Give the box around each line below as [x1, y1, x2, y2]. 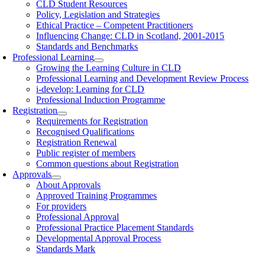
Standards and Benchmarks [36, 41, 138, 51]
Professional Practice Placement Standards [36, 222, 194, 232]
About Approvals [36, 180, 101, 190]
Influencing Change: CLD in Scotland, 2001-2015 [36, 31, 225, 41]
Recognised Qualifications [36, 127, 135, 137]
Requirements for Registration [36, 116, 148, 126]
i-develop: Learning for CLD [36, 84, 145, 94]
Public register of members [36, 148, 136, 158]
